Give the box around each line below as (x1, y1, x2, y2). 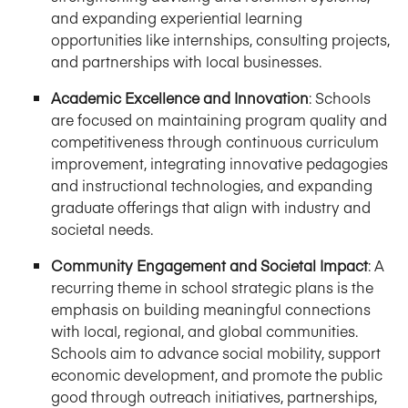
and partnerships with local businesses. (51, 50, 321, 71)
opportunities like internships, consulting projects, (51, 28, 390, 49)
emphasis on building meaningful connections (51, 298, 371, 319)
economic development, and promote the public (51, 363, 382, 384)
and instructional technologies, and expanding (51, 174, 372, 195)
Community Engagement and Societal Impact (51, 254, 368, 275)
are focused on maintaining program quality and (51, 108, 387, 129)
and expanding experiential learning (51, 6, 302, 27)
